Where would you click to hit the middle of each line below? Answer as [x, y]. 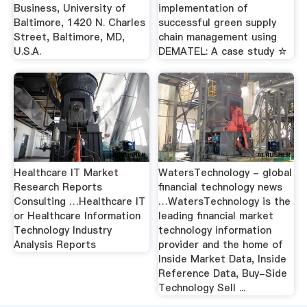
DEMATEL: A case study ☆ [223, 51]
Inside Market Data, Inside [223, 259]
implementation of [204, 8]
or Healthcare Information [77, 216]
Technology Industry [62, 231]
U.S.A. [27, 51]
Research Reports [58, 187]
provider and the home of [221, 245]
